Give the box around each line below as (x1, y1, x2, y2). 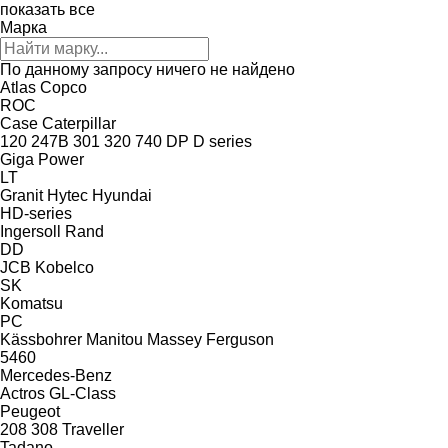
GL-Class (49, 384, 116, 402)
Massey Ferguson (147, 330, 274, 348)
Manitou (86, 330, 143, 348)
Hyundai (92, 186, 152, 204)
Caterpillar (42, 114, 116, 132)
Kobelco (35, 258, 94, 276)
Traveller (62, 420, 124, 438)
